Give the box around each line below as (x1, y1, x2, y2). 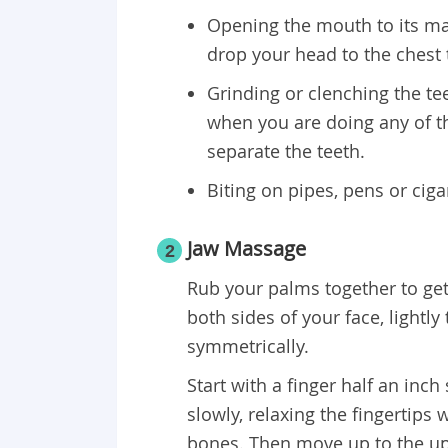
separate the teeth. (207, 139, 365, 164)
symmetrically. (187, 334, 309, 359)
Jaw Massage (187, 235, 306, 263)
